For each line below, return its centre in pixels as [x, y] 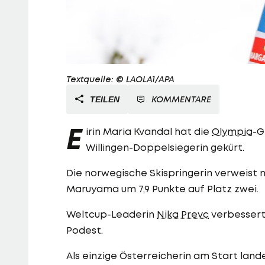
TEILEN [104, 100]
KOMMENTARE [181, 99]
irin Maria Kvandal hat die [149, 132]
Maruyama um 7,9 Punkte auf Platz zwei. [162, 189]
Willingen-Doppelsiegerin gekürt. [165, 148]
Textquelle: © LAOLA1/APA [120, 79]
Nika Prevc [183, 214]
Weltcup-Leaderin [112, 214]
